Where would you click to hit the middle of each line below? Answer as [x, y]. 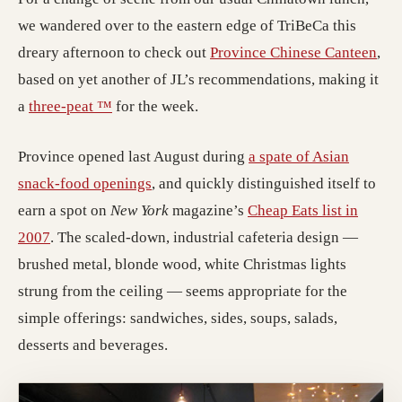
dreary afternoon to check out [114, 52]
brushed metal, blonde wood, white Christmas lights [182, 264]
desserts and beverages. [93, 345]
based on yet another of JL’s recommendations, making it [198, 79]
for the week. [155, 106]
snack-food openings [85, 183]
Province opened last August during [133, 156]
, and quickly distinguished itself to [264, 183]
